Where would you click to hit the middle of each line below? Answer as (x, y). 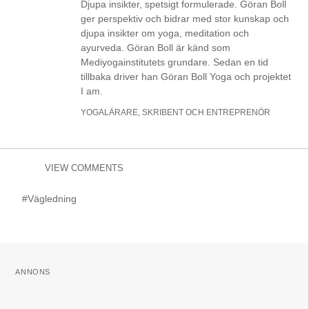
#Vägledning (50, 198)
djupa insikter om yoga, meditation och (165, 33)
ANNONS (33, 271)
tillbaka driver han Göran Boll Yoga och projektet (186, 76)
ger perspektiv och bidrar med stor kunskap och (185, 18)
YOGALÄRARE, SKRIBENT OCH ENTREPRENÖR (176, 112)
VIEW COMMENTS (84, 168)
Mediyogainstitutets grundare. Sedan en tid (175, 62)
